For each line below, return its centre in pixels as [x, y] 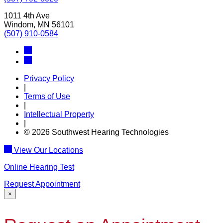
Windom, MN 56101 [39, 24]
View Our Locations [48, 150]
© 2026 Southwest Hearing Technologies [96, 132]
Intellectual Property [59, 114]
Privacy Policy [49, 78]
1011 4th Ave [27, 15]
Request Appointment [42, 184]
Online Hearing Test [39, 167]
